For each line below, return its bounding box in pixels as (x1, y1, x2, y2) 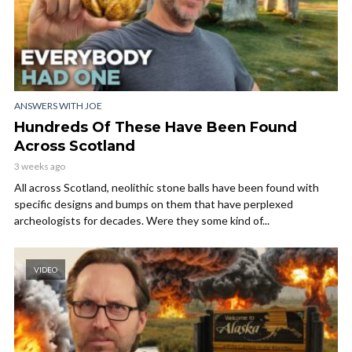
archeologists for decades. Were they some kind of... (14, 214, 269, 228)
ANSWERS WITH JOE (14, 100, 102, 112)
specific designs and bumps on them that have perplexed (14, 197, 293, 211)
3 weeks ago (14, 160, 65, 173)
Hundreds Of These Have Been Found (14, 119, 297, 137)
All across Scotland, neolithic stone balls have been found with (14, 181, 319, 195)
